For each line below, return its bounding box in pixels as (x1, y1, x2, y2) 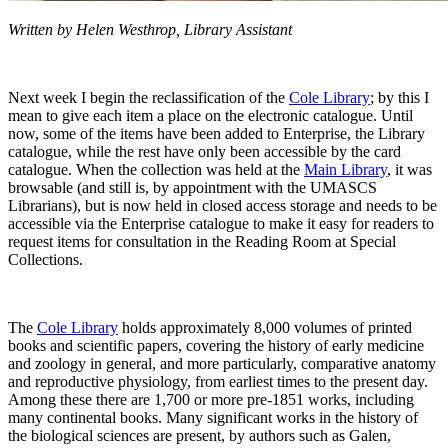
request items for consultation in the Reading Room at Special (8, 233, 396, 251)
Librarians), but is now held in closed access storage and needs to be (8, 197, 437, 215)
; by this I (370, 89, 429, 107)
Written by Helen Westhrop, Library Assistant (8, 21, 292, 39)
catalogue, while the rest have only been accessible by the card (8, 143, 401, 161)
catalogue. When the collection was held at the (8, 161, 304, 179)
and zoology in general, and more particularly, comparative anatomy (8, 355, 436, 373)
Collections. (8, 251, 83, 269)
